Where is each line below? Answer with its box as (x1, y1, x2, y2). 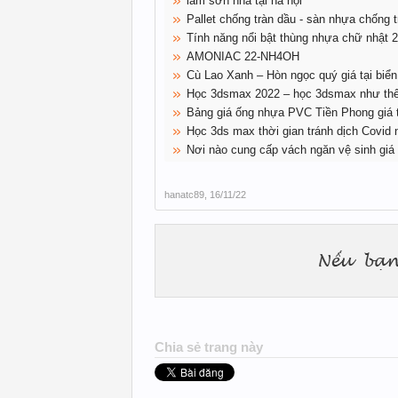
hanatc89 (164, 189, 204, 200)
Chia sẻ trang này (155, 340, 263, 354)
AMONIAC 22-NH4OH (187, 50, 299, 63)
